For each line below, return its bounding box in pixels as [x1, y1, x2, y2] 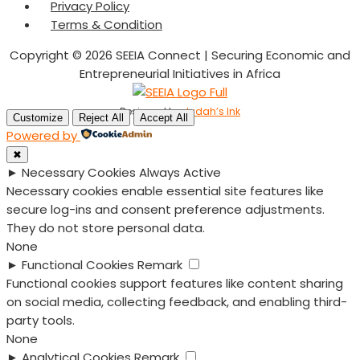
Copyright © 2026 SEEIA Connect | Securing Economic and [10, 46, 350, 63]
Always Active [139, 163, 221, 181]
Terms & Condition [51, 15, 162, 33]
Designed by [120, 104, 183, 118]
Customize [13, 111, 63, 124]
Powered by [6, 126, 77, 144]
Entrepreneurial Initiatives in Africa [80, 64, 280, 82]
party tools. [6, 311, 75, 329]
